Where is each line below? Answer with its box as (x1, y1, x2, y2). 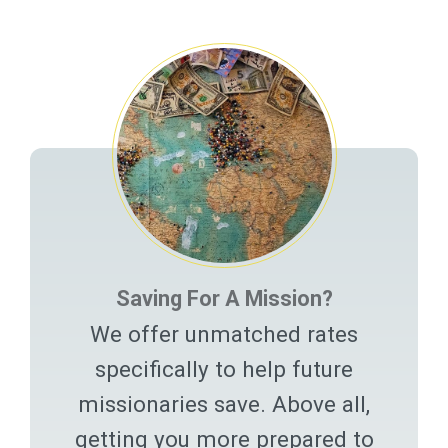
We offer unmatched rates (90, 320, 358, 347)
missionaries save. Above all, (78, 390, 370, 417)
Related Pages (14, 17, 184, 48)
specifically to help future (95, 355, 353, 382)
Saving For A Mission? (115, 285, 333, 311)
